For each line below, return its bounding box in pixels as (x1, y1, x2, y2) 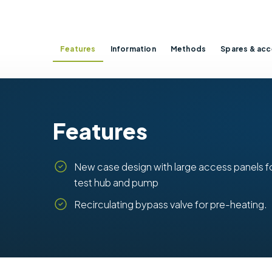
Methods (170, 44, 206, 54)
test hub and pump (74, 175, 158, 189)
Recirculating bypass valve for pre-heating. (74, 197, 267, 211)
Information (110, 44, 156, 54)
